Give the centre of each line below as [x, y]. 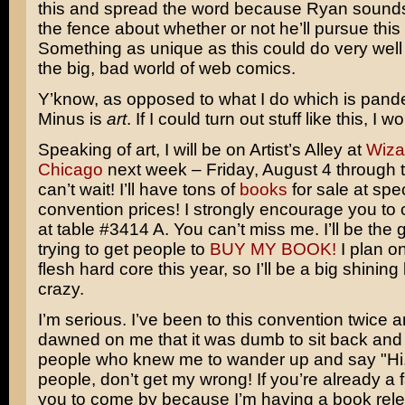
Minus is [72, 119]
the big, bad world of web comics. [166, 68]
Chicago [70, 170]
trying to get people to [123, 249]
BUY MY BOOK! [273, 249]
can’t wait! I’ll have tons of [138, 189]
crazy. [61, 289]
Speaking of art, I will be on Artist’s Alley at [202, 150]
